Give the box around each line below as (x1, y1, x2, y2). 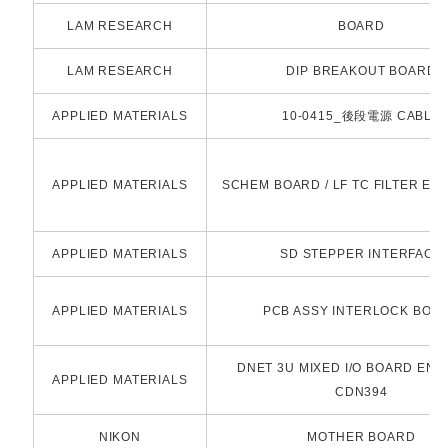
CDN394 (334, 385, 388, 400)
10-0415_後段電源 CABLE (281, 109, 441, 124)
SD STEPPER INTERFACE (280, 247, 443, 262)
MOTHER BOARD (307, 430, 416, 445)
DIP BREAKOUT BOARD (286, 64, 437, 79)
